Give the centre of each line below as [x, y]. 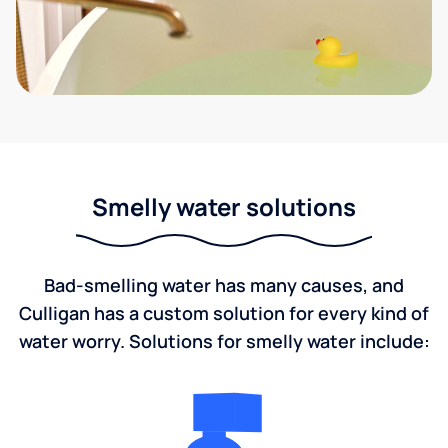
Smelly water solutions [224, 206]
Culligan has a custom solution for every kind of [224, 313]
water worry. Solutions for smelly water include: [224, 341]
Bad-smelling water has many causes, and [224, 285]
